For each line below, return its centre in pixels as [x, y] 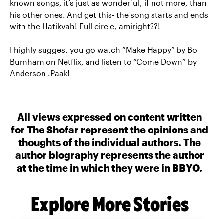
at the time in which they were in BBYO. [109, 168]
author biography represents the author [109, 155]
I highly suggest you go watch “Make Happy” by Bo [103, 50]
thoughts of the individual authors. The [109, 142]
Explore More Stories [109, 203]
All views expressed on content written [109, 117]
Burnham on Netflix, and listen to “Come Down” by [103, 61]
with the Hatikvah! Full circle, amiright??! [85, 26]
